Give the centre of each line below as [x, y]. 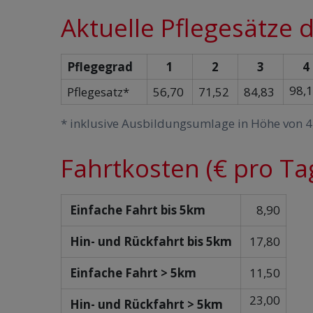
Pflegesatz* [98, 92]
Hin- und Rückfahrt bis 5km [151, 241]
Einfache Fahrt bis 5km [136, 210]
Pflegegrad [104, 67]
